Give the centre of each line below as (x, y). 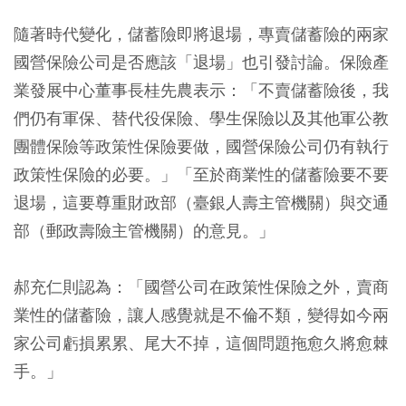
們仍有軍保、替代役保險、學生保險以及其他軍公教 (201, 118)
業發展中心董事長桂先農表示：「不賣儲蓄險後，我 (201, 90)
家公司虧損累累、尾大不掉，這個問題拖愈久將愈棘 (201, 343)
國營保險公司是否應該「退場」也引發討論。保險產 (201, 62)
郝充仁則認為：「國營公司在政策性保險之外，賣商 (201, 286)
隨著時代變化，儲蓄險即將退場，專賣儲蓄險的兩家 (201, 34)
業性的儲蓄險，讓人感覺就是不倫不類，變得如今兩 (201, 314)
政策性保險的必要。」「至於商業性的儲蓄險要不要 (201, 174)
